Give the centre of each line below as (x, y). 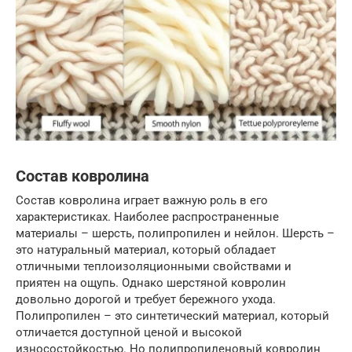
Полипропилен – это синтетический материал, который (172, 315)
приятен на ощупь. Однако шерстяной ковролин (151, 282)
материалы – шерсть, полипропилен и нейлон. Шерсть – (175, 233)
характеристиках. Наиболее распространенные (147, 216)
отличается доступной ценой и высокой (129, 332)
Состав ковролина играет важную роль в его (142, 200)
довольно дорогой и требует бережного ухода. (146, 299)
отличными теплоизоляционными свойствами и (154, 266)
